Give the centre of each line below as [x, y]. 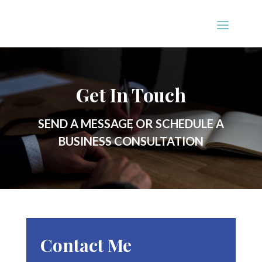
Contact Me [86, 245]
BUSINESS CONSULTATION [131, 141]
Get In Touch [131, 94]
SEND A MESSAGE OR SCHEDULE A [131, 123]
